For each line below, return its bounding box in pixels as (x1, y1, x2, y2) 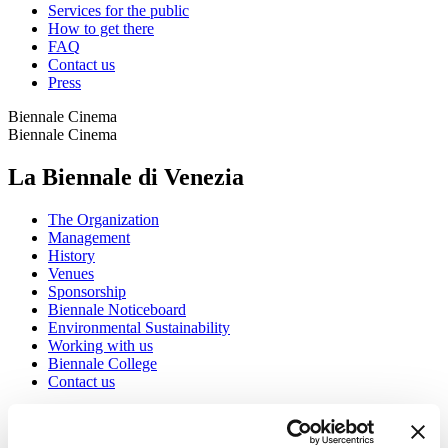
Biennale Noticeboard (48, 301, 186, 319)
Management (48, 229, 130, 247)
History (48, 247, 95, 265)
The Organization (48, 211, 159, 229)
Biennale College (48, 355, 157, 373)
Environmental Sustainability (48, 319, 230, 337)
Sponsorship (48, 283, 126, 301)
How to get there (48, 20, 154, 38)
